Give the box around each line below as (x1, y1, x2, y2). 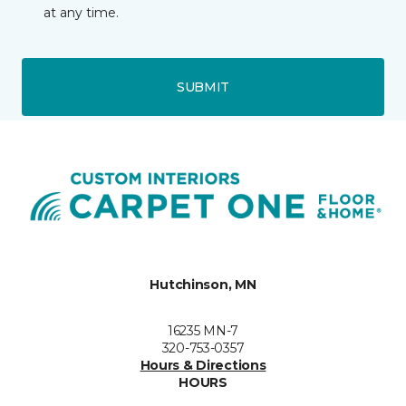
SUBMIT (176, 78, 230, 95)
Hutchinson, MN (150, 276, 256, 293)
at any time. (43, 5, 119, 21)
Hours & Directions (140, 357, 266, 373)
